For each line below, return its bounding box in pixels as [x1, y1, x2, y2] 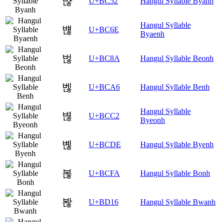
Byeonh [140, 116, 165, 125]
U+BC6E [89, 25, 119, 34]
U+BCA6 [89, 83, 120, 92]
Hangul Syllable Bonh [140, 169, 210, 178]
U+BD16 [89, 198, 118, 207]
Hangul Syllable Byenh [140, 140, 214, 149]
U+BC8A [89, 54, 120, 63]
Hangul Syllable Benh [140, 83, 210, 92]
